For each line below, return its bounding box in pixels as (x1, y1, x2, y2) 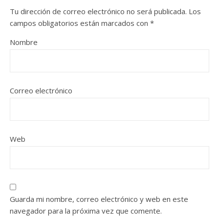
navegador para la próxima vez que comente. (10, 206, 162, 216)
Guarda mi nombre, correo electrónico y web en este (10, 194, 188, 204)
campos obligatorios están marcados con (10, 18, 150, 28)
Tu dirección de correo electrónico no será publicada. (10, 6, 187, 17)
